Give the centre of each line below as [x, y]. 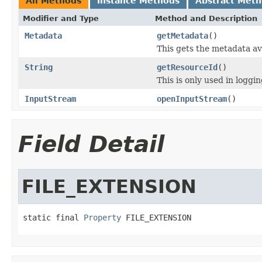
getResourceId [187, 67]
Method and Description [206, 18]
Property [102, 217]
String [39, 67]
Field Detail [91, 144]
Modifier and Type [61, 18]
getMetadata [182, 35]
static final [53, 217]
